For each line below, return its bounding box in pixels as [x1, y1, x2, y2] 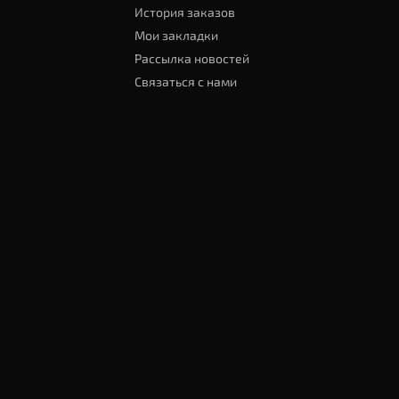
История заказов [134, 4, 235, 20]
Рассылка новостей [134, 51, 249, 66]
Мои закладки [134, 28, 218, 43]
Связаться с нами [134, 74, 237, 89]
